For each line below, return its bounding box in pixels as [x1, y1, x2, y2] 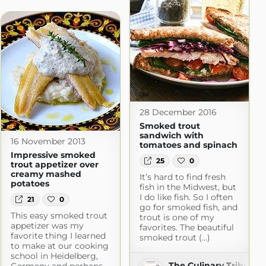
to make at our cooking [10, 240, 109, 252]
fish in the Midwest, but [139, 182, 236, 193]
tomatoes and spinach [139, 139, 237, 150]
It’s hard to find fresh [139, 172, 226, 183]
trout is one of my [139, 212, 214, 223]
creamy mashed [10, 168, 81, 179]
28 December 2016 [139, 106, 217, 118]
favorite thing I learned [10, 230, 106, 242]
